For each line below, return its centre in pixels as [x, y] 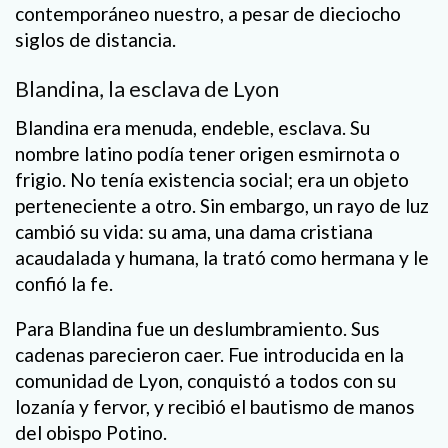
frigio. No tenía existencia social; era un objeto [212, 180]
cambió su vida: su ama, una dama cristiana [194, 232]
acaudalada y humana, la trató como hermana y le [222, 258]
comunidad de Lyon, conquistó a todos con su [205, 381]
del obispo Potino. [91, 433]
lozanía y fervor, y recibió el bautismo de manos [215, 407]
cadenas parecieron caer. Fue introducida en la [209, 355]
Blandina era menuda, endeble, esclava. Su [192, 128]
